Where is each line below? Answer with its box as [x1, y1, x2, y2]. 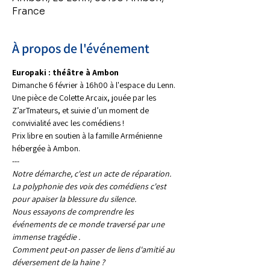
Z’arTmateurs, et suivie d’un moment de [12, 105, 151, 116]
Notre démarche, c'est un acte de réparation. [12, 168, 171, 179]
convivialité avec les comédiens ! [12, 118, 124, 128]
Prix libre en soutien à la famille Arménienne [12, 130, 164, 141]
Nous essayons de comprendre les [12, 206, 136, 217]
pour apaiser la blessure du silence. [12, 193, 136, 204]
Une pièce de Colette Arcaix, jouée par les [12, 92, 158, 103]
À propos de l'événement [12, 40, 149, 57]
